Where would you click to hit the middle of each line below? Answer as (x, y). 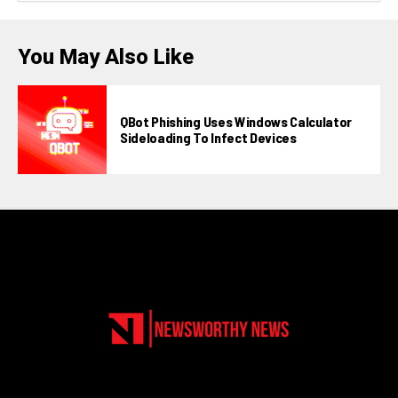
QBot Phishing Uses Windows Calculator (236, 121)
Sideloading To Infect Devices (208, 137)
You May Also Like (106, 56)
